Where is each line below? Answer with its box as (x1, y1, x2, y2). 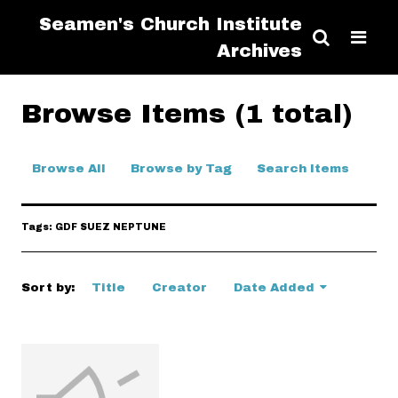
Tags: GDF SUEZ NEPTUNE (21, 222, 166, 232)
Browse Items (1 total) (21, 99, 353, 128)
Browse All (32, 162, 106, 175)
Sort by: (21, 281, 78, 294)
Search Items (257, 162, 349, 175)
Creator (152, 281, 207, 294)
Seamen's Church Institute (39, 14, 302, 34)
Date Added (234, 281, 314, 294)
